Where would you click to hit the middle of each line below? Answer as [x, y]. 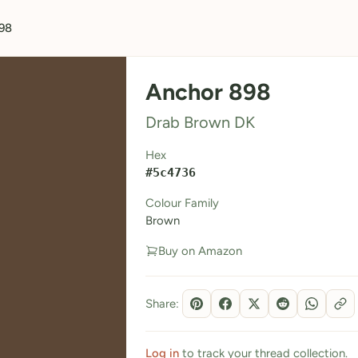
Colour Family [182, 203]
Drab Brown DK [200, 122]
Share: [162, 304]
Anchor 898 [208, 92]
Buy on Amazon [200, 251]
